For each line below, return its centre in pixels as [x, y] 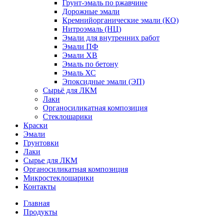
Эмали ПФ [80, 46]
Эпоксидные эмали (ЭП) [103, 82]
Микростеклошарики [59, 178]
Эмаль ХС [79, 73]
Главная [36, 203]
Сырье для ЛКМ [50, 160]
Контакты [40, 187]
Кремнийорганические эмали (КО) [120, 20]
